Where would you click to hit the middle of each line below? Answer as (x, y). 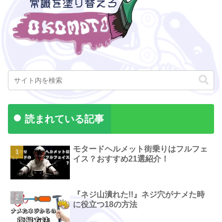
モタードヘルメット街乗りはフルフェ (140, 149)
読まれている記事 (64, 119)
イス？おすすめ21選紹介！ (121, 159)
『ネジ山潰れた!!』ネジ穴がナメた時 (139, 194)
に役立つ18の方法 (105, 204)
